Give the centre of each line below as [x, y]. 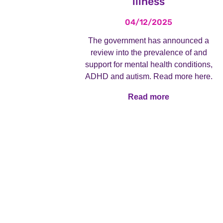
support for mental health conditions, [149, 65]
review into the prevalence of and [149, 53]
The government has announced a [149, 41]
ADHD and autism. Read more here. [149, 77]
